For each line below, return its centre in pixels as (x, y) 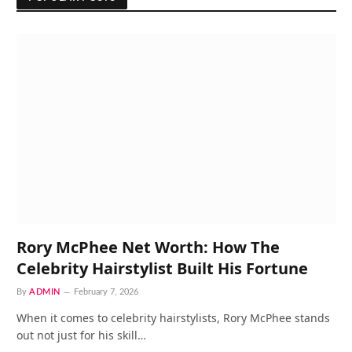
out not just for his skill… (81, 335)
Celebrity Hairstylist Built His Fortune (162, 268)
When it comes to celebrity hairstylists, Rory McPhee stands (173, 317)
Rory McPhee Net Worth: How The (148, 247)
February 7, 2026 (106, 291)
